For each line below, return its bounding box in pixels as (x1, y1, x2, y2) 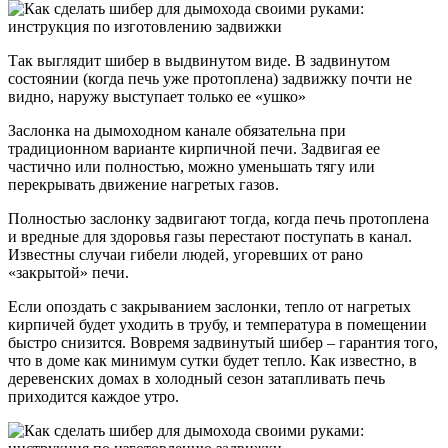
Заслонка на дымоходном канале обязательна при (8, 121, 346, 139)
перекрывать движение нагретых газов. (8, 175, 279, 193)
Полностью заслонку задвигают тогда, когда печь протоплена (8, 209, 429, 227)
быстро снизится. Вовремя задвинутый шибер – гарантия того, (8, 333, 438, 351)
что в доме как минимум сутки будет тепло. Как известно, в (8, 351, 417, 369)
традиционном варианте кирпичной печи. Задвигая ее (8, 139, 380, 157)
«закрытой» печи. (8, 263, 129, 281)
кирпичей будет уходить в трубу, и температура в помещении (8, 315, 427, 333)
